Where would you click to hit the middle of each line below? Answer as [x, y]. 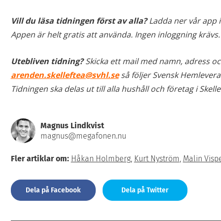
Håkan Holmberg [101, 159]
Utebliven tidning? [48, 61]
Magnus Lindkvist [72, 126]
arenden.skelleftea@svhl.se [65, 75]
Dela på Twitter [145, 190]
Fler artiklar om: [41, 159]
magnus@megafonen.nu [83, 136]
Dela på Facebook [53, 190]
